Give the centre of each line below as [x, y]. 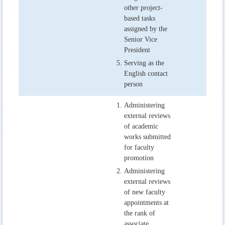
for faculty [139, 147]
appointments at [146, 202]
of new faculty [145, 192]
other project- [143, 8]
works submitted [147, 137]
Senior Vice [141, 40]
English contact [146, 74]
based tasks [140, 19]
